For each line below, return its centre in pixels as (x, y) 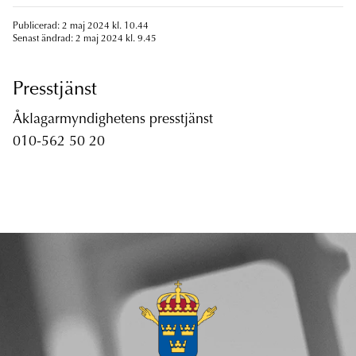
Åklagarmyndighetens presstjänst (113, 120)
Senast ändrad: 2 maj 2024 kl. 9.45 (85, 39)
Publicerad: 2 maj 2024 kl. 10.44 (81, 27)
